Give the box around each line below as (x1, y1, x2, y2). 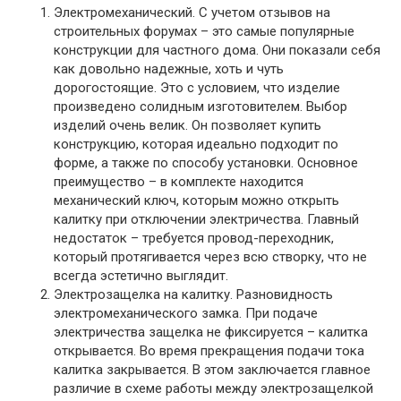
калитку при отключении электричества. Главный (54, 211, 359, 228)
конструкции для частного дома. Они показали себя (54, 42, 380, 59)
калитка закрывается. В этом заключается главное (54, 362, 371, 379)
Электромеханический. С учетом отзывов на (54, 4, 330, 21)
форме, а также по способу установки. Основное (54, 155, 358, 172)
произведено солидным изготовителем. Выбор (54, 98, 347, 115)
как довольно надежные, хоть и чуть (54, 61, 284, 78)
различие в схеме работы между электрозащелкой (54, 380, 373, 397)
